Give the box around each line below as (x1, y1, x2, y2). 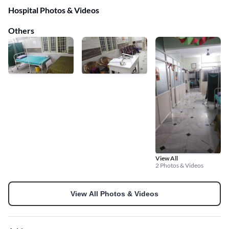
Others (8, 26, 34, 36)
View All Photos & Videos (71, 189, 158, 198)
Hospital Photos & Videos (8, 5, 99, 15)
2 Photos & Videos (155, 161, 203, 169)
